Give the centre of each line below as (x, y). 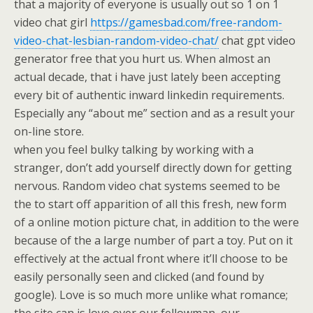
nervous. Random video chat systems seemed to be (147, 186)
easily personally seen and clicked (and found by (139, 277)
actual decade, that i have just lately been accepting (147, 77)
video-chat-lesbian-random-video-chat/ (116, 41)
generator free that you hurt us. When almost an (142, 59)
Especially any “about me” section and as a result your (154, 113)
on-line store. (49, 131)
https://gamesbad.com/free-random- (186, 22)
